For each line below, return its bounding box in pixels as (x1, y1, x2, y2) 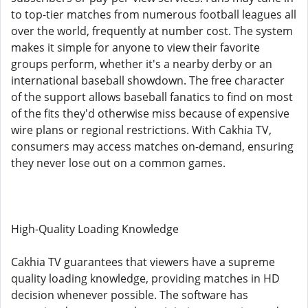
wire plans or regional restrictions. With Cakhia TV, (11, 122, 272, 137)
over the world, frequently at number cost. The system (11, 23, 293, 38)
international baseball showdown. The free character (11, 73, 285, 88)
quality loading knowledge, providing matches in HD (11, 271, 280, 286)
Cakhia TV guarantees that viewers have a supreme (11, 254, 275, 269)
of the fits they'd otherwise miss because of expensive (11, 106, 289, 121)
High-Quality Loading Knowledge (11, 221, 179, 236)
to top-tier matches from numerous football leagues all (11, 7, 296, 22)
